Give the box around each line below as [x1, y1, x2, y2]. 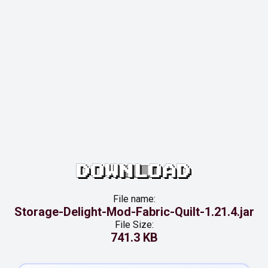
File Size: [114, 219, 154, 230]
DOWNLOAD [77, 164, 191, 179]
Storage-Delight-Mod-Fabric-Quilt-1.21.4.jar [14, 205, 254, 219]
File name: [112, 193, 156, 205]
